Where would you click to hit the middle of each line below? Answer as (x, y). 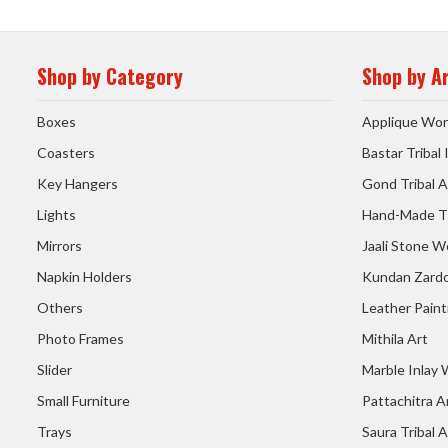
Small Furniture (83, 401)
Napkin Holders (84, 277)
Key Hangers (77, 184)
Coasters (66, 153)
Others (60, 308)
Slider (54, 370)
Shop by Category (110, 76)
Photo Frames (80, 339)
